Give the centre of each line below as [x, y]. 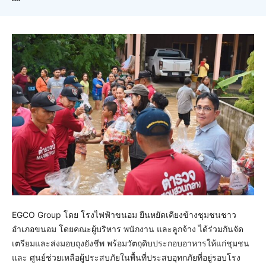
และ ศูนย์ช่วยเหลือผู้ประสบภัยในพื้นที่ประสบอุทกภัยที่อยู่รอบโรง [126, 258]
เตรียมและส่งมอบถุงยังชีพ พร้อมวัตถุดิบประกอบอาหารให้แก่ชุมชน [131, 243]
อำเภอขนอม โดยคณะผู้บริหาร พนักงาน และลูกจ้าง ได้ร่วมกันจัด [128, 229]
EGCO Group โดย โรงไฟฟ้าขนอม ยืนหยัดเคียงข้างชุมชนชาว [124, 215]
